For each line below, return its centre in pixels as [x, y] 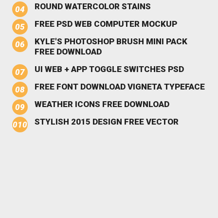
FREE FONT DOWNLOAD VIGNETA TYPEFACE [120, 86]
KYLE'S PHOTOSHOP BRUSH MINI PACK [111, 41]
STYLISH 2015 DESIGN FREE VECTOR [107, 121]
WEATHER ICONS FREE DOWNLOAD [102, 104]
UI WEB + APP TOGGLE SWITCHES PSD [109, 69]
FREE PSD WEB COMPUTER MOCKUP [106, 24]
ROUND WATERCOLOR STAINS [93, 6]
